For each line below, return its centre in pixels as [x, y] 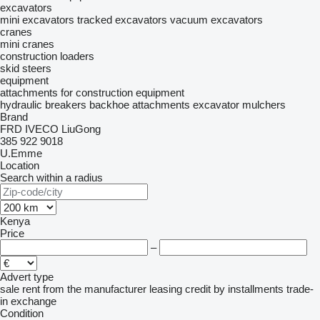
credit [198, 289]
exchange [34, 301]
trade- [300, 289]
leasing [166, 289]
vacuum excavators [216, 20]
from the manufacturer [95, 289]
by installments [249, 289]
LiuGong [81, 129]
